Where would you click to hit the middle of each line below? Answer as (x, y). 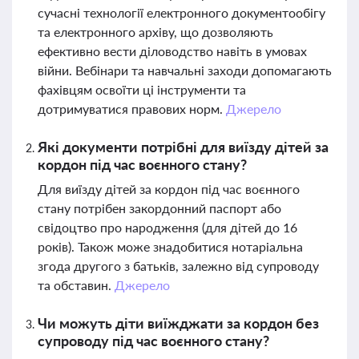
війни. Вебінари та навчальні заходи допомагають (185, 70)
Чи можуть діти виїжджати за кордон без (178, 323)
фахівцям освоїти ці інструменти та (142, 89)
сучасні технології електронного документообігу (182, 12)
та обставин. (76, 285)
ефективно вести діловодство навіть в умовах (172, 51)
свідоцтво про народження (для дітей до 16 (167, 227)
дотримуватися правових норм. (132, 109)
